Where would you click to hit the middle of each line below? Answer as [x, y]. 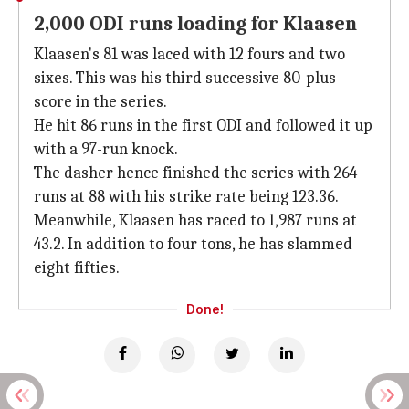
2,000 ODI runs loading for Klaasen [195, 24]
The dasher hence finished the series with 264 [195, 173]
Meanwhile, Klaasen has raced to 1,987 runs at [195, 220]
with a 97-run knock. [106, 149]
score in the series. [100, 102]
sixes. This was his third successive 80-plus [185, 78]
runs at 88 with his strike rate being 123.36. [186, 197]
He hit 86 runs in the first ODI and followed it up [203, 126]
